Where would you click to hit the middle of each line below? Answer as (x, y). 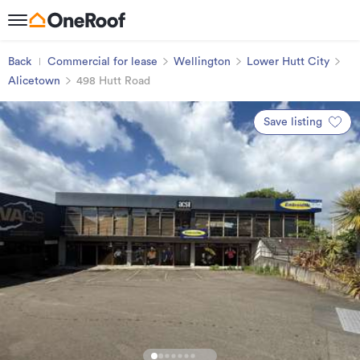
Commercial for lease (102, 62)
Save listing (293, 122)
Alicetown (34, 81)
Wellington (202, 62)
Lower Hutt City (288, 62)
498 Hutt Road (113, 81)
